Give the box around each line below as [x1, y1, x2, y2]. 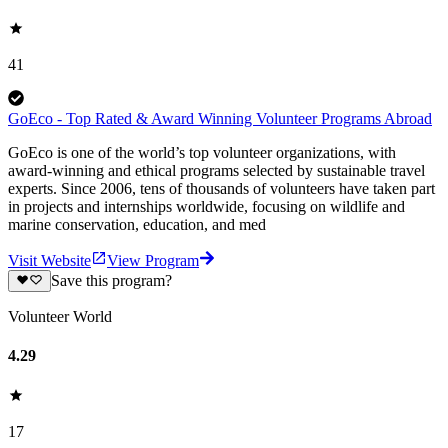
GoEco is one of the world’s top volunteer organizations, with [8, 143, 396, 161]
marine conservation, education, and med [8, 215, 266, 233]
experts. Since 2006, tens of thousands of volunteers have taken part [8, 179, 435, 197]
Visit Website [8, 251, 91, 269]
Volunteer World [8, 308, 112, 326]
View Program [107, 251, 199, 269]
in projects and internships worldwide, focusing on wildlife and [8, 197, 405, 215]
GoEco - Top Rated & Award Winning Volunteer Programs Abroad [8, 109, 432, 127]
